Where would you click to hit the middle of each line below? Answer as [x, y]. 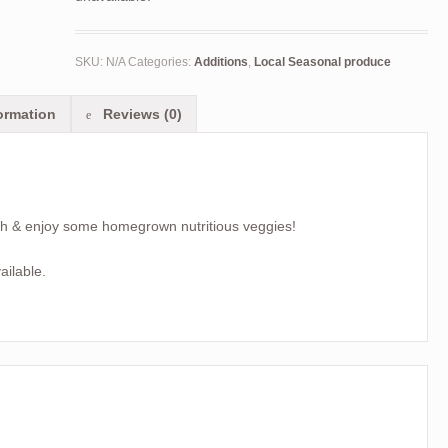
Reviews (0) [140, 113]
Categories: [160, 61]
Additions [220, 61]
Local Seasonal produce [322, 61]
